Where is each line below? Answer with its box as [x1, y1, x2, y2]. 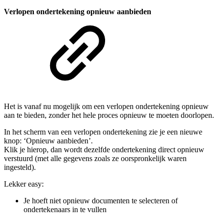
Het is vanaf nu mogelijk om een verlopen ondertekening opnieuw [4, 102, 209, 110]
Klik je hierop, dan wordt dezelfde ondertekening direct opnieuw [4, 145, 204, 154]
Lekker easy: [4, 180, 44, 188]
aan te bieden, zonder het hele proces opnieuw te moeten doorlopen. [4, 111, 214, 119]
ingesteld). [4, 163, 36, 171]
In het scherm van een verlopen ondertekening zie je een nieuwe [4, 128, 202, 136]
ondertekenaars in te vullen [24, 205, 107, 214]
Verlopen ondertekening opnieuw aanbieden [4, 7, 151, 16]
